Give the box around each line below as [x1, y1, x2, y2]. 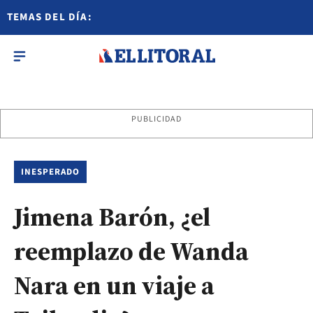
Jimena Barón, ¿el [14, 200, 210, 234]
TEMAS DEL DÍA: [7, 10, 92, 24]
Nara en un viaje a [14, 268, 214, 303]
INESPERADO [21, 166, 80, 178]
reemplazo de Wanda [14, 234, 249, 268]
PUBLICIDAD [131, 113, 182, 125]
